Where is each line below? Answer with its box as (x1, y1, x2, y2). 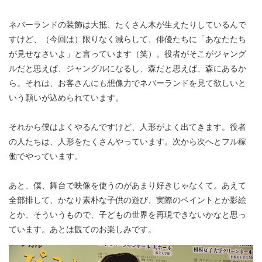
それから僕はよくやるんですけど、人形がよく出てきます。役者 (9, 120, 246, 132)
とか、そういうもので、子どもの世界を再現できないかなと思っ (9, 208, 246, 220)
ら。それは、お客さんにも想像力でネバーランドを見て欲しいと (9, 76, 246, 88)
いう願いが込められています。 (9, 91, 123, 103)
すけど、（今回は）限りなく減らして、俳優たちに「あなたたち (9, 32, 246, 44)
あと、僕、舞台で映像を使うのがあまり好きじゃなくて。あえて (9, 178, 246, 191)
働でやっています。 (9, 149, 82, 161)
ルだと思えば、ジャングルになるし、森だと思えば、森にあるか (9, 61, 246, 74)
